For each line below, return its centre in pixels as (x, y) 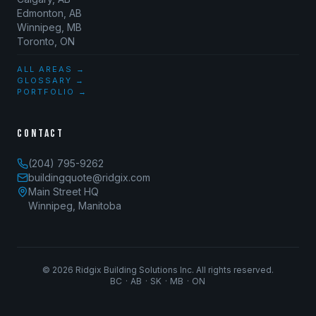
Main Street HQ (63, 192)
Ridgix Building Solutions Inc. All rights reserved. (174, 270)
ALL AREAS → (51, 69)
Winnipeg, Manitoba (75, 206)
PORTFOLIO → (52, 92)
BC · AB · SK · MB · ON (158, 281)
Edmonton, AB (49, 13)
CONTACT (41, 134)
